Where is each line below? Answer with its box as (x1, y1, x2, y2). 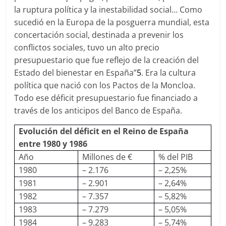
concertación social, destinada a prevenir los (14, 29, 184, 40)
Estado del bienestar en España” (14, 67, 137, 78)
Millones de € (82, 151, 132, 162)
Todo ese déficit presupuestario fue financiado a (14, 92, 198, 103)
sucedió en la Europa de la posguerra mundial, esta (14, 17, 210, 28)
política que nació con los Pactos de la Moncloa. (14, 80, 196, 91)
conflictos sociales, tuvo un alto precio (14, 42, 160, 53)
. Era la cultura (141, 67, 196, 78)
